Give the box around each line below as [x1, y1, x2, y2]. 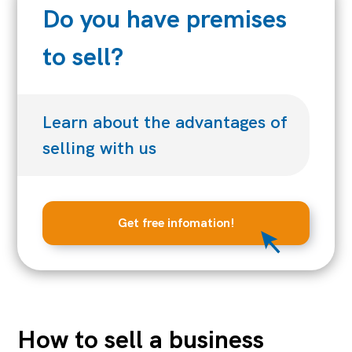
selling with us [42, 137, 157, 160]
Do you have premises [42, 2, 288, 35]
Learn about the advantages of [42, 111, 288, 134]
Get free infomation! [117, 214, 235, 232]
